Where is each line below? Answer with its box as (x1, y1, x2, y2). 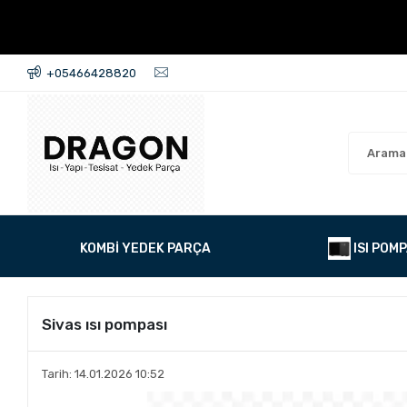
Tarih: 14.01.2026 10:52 (42, 367, 165, 381)
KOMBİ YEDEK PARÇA (80, 241, 212, 256)
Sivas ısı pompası (42, 314, 168, 333)
